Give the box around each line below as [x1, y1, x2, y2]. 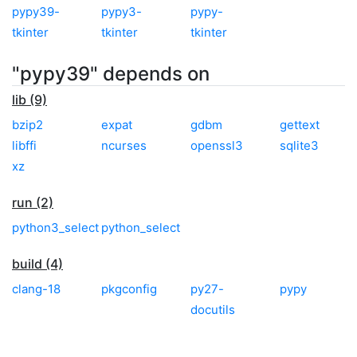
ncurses [101, 137, 147, 153]
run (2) [12, 194, 53, 210]
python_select [101, 219, 180, 235]
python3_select [12, 219, 99, 235]
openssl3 [190, 137, 243, 153]
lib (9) [12, 91, 47, 108]
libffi [12, 137, 37, 153]
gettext [280, 116, 320, 132]
